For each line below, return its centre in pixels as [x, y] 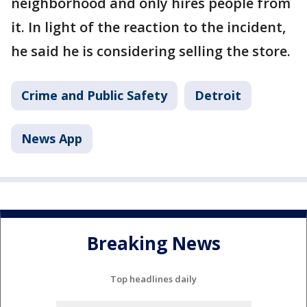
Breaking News [153, 244]
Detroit [218, 95]
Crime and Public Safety [94, 95]
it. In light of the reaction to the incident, [148, 27]
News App [52, 138]
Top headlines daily [153, 279]
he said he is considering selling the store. [151, 51]
